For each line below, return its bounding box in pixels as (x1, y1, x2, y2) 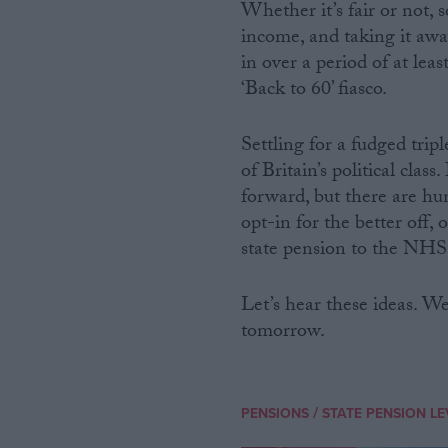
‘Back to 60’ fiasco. (241, 74, 388, 109)
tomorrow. (241, 316, 326, 351)
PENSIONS (241, 403, 310, 425)
